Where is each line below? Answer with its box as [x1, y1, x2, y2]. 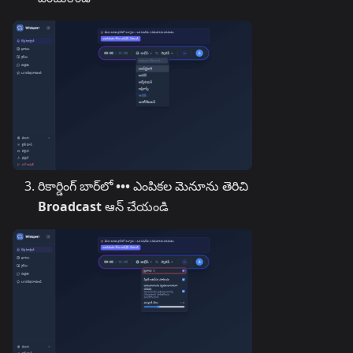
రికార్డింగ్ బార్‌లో [38, 177, 116, 195]
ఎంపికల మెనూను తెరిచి [130, 177, 248, 195]
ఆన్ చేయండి [102, 198, 169, 215]
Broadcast [38, 198, 102, 215]
